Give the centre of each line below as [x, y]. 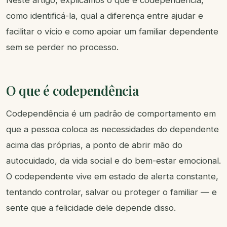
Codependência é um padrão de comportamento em [111, 114]
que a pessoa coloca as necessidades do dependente [112, 129]
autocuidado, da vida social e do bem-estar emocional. [113, 161]
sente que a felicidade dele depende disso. [91, 208]
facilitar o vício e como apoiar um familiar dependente [112, 32]
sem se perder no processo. [62, 47]
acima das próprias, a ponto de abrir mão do [94, 145]
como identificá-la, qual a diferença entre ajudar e [105, 16]
